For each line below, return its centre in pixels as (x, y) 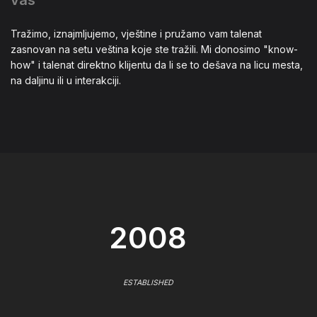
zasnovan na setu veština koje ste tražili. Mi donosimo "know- (154, 49)
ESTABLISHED (148, 282)
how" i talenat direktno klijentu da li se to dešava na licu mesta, (157, 64)
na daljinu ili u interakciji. (66, 80)
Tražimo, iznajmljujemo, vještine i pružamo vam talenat (136, 33)
